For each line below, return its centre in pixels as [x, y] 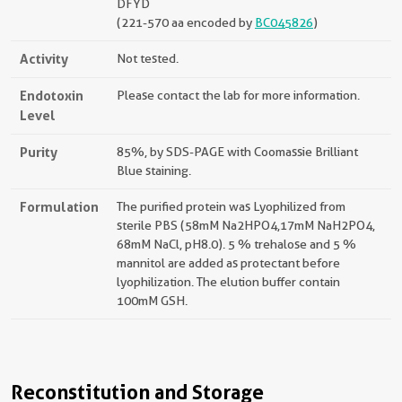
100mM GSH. [152, 301]
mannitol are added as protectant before [228, 263]
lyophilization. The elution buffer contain [228, 282]
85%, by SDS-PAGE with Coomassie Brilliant [237, 152]
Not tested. [148, 58]
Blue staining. [154, 170]
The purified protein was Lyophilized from [231, 206]
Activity [44, 59]
